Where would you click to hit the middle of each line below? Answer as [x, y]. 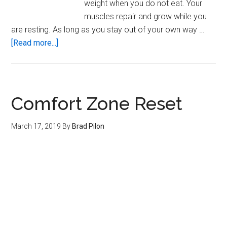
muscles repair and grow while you [146, 17]
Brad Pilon [88, 126]
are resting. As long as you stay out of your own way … [108, 30]
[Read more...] [35, 43]
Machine [73, 82]
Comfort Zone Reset [97, 104]
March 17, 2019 [36, 126]
